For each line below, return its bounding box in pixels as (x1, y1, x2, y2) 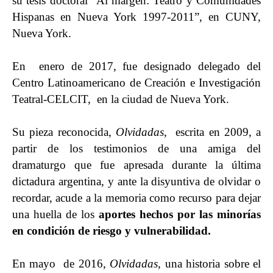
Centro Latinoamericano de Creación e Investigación (12, 76, 261, 89)
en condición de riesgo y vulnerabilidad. (12, 224, 214, 237)
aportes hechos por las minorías (99, 208, 261, 221)
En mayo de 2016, (12, 257, 110, 270)
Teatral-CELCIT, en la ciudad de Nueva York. (12, 93, 229, 105)
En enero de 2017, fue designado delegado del (12, 60, 261, 73)
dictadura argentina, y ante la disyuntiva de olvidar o (12, 175, 261, 188)
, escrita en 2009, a (163, 126, 261, 138)
